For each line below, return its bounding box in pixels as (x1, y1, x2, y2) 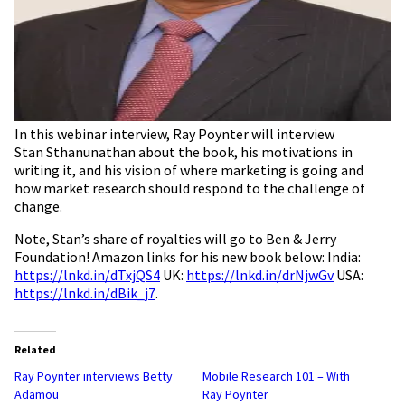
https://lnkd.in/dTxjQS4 (14, 265, 160, 284)
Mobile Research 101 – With (202, 367, 350, 384)
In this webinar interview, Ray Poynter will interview (14, 124, 334, 143)
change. (14, 196, 62, 215)
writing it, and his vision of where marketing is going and (14, 160, 363, 179)
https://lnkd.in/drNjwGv (186, 265, 334, 284)
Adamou (14, 385, 59, 402)
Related (14, 342, 56, 356)
